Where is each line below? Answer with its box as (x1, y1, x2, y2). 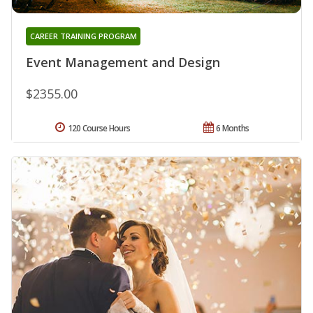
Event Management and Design (26, 53, 220, 71)
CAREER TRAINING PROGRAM (29, 30, 137, 41)
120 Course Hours (67, 122, 131, 134)
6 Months (216, 122, 249, 134)
